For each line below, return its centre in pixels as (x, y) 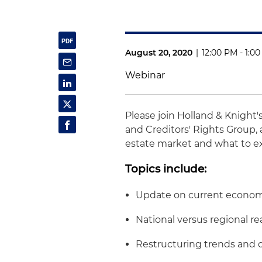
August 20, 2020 (159, 53)
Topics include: (166, 169)
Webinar (145, 75)
